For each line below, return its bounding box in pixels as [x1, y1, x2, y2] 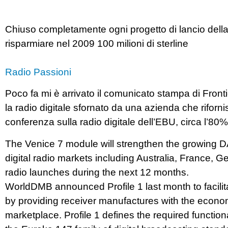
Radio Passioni [5, 67, 71, 77]
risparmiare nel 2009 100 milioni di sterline [5, 38, 188, 49]
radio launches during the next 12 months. [5, 166, 189, 178]
